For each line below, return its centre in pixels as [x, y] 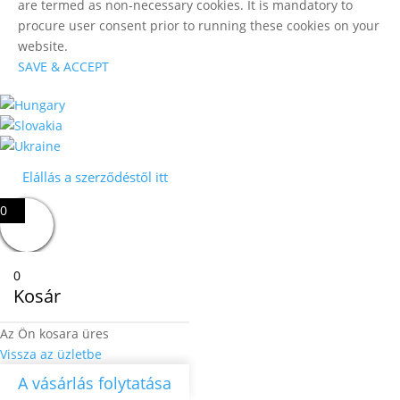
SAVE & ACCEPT [63, 67]
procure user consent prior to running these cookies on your [199, 25]
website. [43, 46]
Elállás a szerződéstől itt [95, 177]
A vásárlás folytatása [95, 383]
